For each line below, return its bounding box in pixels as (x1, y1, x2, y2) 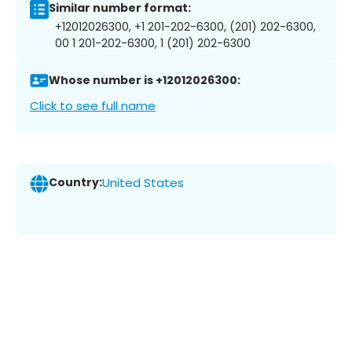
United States (102, 174, 184, 192)
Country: (49, 174, 102, 191)
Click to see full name (30, 97, 156, 114)
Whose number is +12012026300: (49, 72, 240, 89)
